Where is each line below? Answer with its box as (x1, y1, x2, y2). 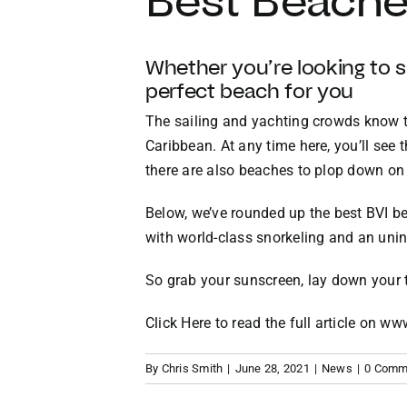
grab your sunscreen (166, 272, 302, 290)
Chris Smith (161, 362, 223, 376)
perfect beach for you (145, 78, 353, 104)
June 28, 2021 (234, 362, 310, 376)
